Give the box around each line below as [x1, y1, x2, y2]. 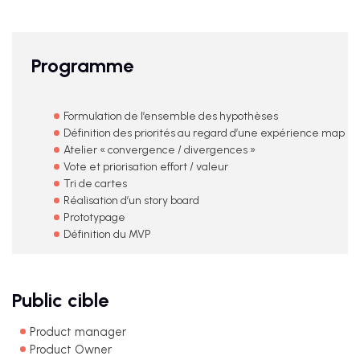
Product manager [30, 325, 126, 339]
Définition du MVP [63, 227, 151, 241]
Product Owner [30, 342, 112, 357]
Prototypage [63, 211, 125, 224]
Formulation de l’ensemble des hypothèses [63, 109, 278, 123]
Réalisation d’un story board [63, 194, 199, 207]
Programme [31, 54, 133, 77]
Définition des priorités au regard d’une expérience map [63, 126, 345, 140]
